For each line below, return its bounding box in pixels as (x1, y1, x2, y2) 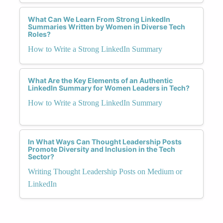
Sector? (28, 152, 54, 161)
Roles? (28, 29, 51, 38)
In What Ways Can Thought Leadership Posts (28, 137, 182, 146)
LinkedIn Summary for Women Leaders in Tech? (28, 83, 190, 92)
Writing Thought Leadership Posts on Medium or (28, 167, 182, 176)
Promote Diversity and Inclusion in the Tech (28, 144, 175, 153)
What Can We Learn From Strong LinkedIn (28, 14, 170, 23)
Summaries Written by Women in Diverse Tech (28, 22, 185, 31)
